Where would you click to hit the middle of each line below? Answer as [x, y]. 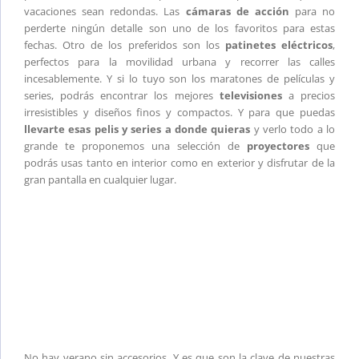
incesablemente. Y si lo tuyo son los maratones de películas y [179, 79]
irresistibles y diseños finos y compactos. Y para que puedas [179, 113]
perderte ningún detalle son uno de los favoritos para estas [179, 28]
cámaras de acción [237, 12]
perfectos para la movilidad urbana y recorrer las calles [179, 62]
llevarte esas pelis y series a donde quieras [137, 129]
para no [312, 12]
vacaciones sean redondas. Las [105, 12]
